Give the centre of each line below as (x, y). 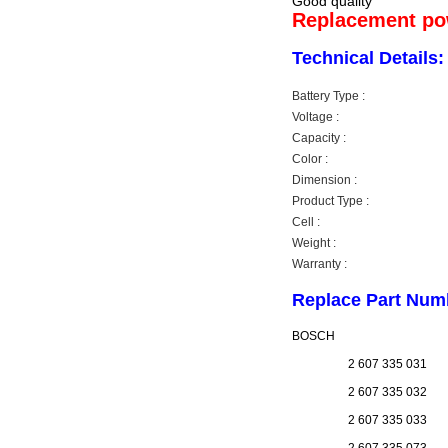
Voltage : (315, 117)
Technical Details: (368, 58)
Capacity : (319, 138)
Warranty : (319, 264)
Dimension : (324, 180)
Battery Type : (328, 96)
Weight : (314, 243)
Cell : (306, 222)
